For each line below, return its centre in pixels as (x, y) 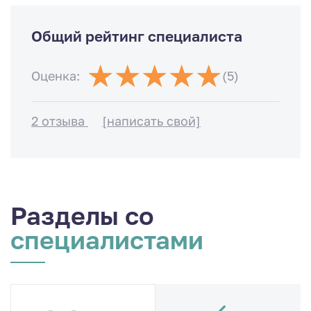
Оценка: (56, 75)
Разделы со (82, 215)
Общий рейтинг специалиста (137, 36)
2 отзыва (60, 121)
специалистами (107, 239)
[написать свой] (151, 121)
